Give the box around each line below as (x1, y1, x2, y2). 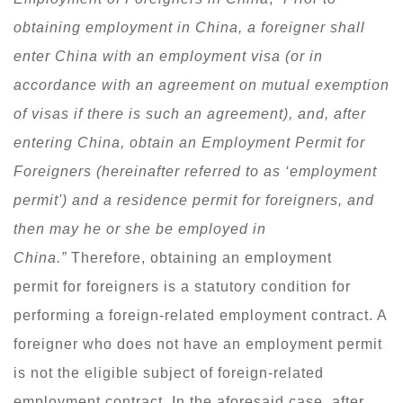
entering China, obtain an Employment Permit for (13, 134, 365, 150)
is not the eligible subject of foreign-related (13, 364, 324, 381)
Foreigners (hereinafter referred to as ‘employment (13, 163, 377, 179)
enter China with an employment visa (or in (13, 48, 323, 64)
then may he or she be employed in (13, 220, 266, 237)
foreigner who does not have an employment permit (13, 336, 382, 352)
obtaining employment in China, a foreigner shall (13, 19, 365, 35)
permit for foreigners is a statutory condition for (13, 278, 351, 294)
